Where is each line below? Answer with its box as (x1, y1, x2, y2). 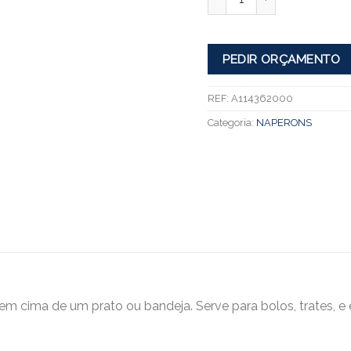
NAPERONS (255, 117, 312, 129)
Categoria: (207, 117, 256, 129)
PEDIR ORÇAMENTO (223, 51, 341, 67)
